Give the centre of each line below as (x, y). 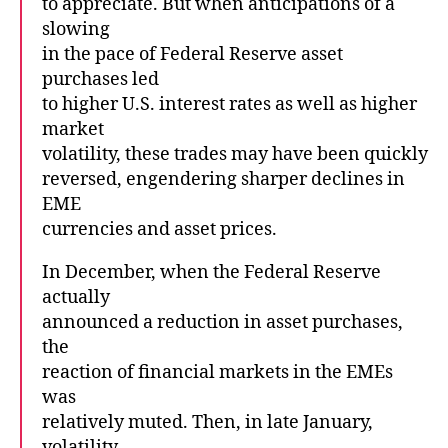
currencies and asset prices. (159, 229)
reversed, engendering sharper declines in (223, 179)
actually (76, 297)
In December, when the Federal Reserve (211, 272)
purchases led (100, 79)
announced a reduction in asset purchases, (222, 322)
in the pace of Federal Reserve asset (192, 54)
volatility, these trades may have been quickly (235, 154)
